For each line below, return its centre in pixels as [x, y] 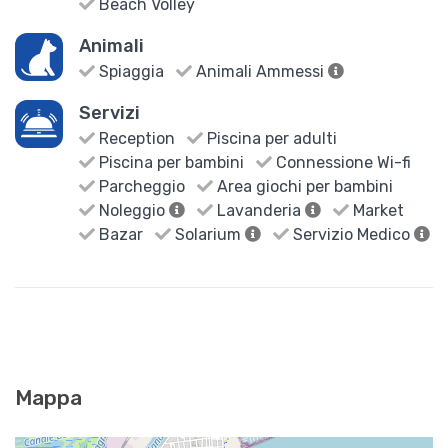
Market [376, 210]
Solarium [208, 234]
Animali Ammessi [260, 71]
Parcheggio [140, 186]
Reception [135, 138]
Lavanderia [259, 210]
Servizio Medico [351, 234]
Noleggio [132, 210]
